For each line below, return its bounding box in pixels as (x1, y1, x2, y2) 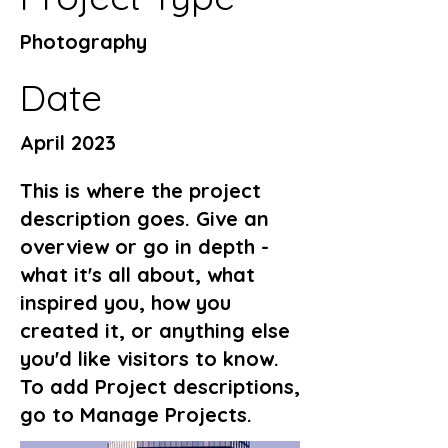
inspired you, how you (20, 290, 231, 315)
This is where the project (20, 178, 261, 203)
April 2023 (20, 130, 116, 155)
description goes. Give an (20, 206, 269, 231)
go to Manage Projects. (20, 402, 252, 427)
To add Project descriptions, (20, 374, 300, 399)
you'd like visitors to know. (20, 346, 279, 371)
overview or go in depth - (20, 234, 269, 259)
